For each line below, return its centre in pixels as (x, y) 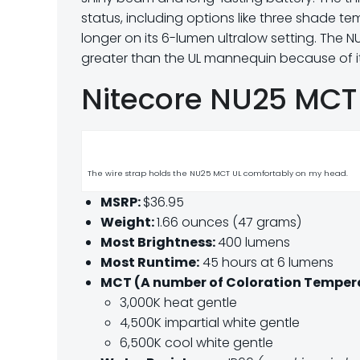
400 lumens (254, 242)
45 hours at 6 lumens (266, 262)
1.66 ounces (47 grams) (229, 222)
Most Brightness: (159, 242)
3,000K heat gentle (178, 303)
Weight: (129, 222)
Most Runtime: (150, 262)
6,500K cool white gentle (196, 343)
